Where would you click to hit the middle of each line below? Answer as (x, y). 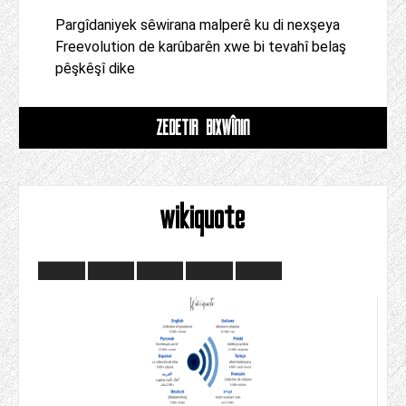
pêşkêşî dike (95, 69)
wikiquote (203, 217)
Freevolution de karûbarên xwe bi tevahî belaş (201, 47)
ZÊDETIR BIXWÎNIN (203, 128)
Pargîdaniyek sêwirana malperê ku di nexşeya (198, 25)
